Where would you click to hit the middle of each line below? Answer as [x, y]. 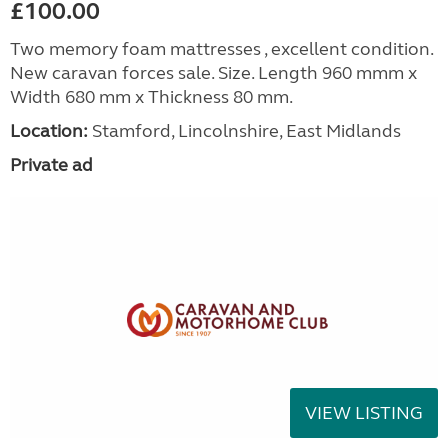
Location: [49, 130]
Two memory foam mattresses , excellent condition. [221, 48]
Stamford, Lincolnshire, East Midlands [244, 130]
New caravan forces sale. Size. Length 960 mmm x [213, 72]
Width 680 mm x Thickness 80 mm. [151, 96]
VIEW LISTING [364, 412]
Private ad [51, 164]
